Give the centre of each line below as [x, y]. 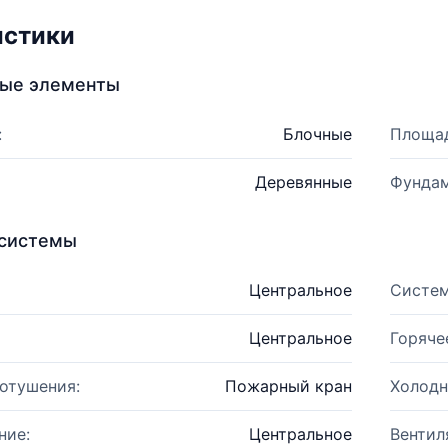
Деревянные [303, 182]
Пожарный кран [288, 386]
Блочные [317, 134]
